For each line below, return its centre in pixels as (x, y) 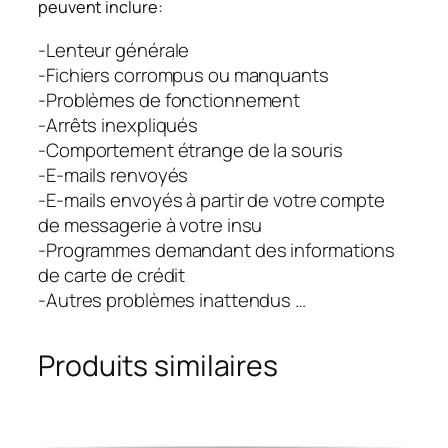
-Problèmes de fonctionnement (169, 100)
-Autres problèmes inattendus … (172, 300)
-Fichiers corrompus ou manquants (183, 75)
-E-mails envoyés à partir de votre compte (211, 200)
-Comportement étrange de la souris (190, 150)
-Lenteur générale (114, 50)
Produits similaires (158, 366)
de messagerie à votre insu (150, 225)
